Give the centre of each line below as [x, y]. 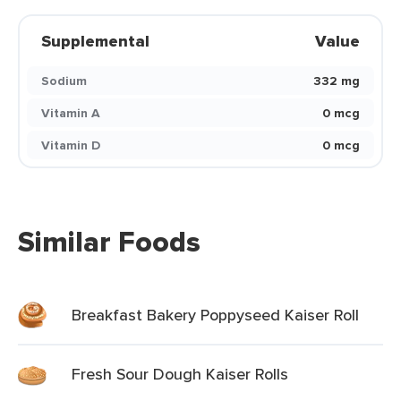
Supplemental [95, 41]
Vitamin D [71, 145]
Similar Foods [109, 242]
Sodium [64, 81]
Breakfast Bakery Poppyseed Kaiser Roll [215, 315]
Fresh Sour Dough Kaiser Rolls [180, 374]
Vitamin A [71, 113]
